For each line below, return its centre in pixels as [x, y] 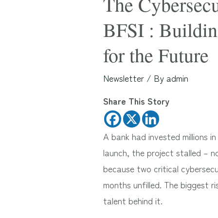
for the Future [156, 55]
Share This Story [136, 101]
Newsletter [124, 78]
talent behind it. [133, 201]
